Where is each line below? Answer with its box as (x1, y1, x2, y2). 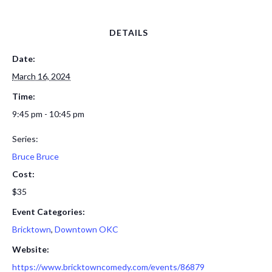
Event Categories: (12, 206, 85, 217)
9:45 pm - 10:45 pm (12, 109, 84, 119)
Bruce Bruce (12, 151, 59, 161)
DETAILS (109, 27, 148, 38)
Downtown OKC (55, 224, 118, 234)
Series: (12, 134, 38, 144)
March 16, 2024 (12, 71, 70, 81)
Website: (12, 244, 49, 254)
